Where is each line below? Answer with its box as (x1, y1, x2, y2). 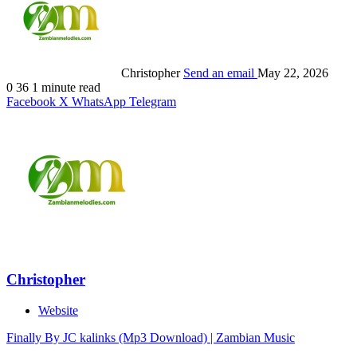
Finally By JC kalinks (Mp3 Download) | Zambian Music (6, 330, 295, 344)
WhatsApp (72, 95, 126, 109)
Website (38, 303, 78, 317)
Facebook (6, 95, 56, 109)
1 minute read (32, 80, 100, 95)
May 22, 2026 (257, 66, 328, 80)
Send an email (183, 66, 254, 80)
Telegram (129, 95, 176, 109)
